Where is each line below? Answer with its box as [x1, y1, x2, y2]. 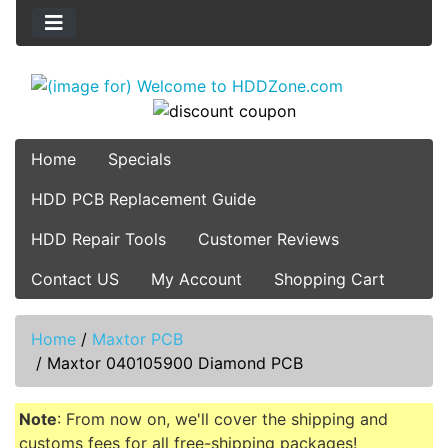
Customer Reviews [198, 229, 339, 250]
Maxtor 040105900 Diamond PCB [47, 353, 303, 374]
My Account [151, 269, 242, 290]
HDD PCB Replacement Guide [31, 189, 256, 210]
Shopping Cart [274, 269, 385, 290]
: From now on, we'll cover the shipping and [57, 409, 388, 430]
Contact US [31, 269, 119, 290]
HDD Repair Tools [31, 229, 166, 250]
